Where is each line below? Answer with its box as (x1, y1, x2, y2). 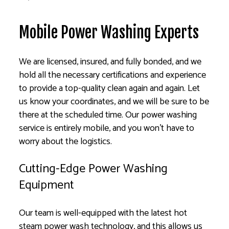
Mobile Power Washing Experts (19, 22, 199, 42)
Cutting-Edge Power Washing (19, 158, 168, 179)
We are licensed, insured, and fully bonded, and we (19, 54, 202, 70)
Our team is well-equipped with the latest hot (19, 205, 188, 221)
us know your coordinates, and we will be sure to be (19, 94, 210, 109)
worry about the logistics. (19, 133, 114, 149)
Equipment (19, 175, 75, 195)
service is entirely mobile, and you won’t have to (19, 120, 195, 136)
